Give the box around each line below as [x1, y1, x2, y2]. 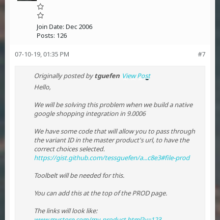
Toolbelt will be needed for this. [34, 171, 124, 180]
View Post [122, 71, 150, 80]
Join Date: [37, 22, 64, 31]
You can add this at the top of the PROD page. [34, 189, 167, 197]
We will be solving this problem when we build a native [34, 100, 192, 109]
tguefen [94, 71, 119, 80]
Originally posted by [34, 71, 94, 80]
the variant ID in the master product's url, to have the [34, 136, 189, 144]
